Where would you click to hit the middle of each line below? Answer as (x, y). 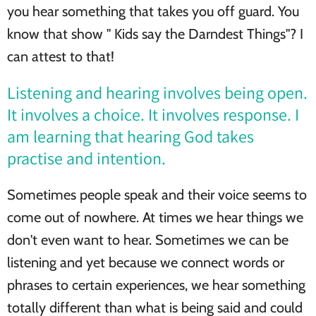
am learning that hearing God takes (130, 136)
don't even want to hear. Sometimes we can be (148, 240)
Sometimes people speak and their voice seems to (157, 195)
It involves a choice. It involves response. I (153, 115)
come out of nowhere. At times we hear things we (155, 218)
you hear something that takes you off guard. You (153, 12)
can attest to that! (62, 57)
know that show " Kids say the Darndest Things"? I (155, 34)
